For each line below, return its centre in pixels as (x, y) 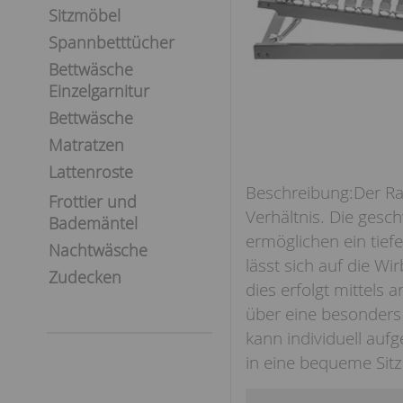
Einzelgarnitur (99, 91)
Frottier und (93, 201)
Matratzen (86, 145)
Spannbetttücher (112, 42)
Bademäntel (93, 223)
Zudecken (85, 277)
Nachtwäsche (98, 250)
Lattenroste (91, 172)
